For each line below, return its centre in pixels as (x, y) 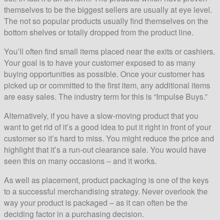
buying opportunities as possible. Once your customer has (104, 74)
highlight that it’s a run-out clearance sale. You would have (105, 149)
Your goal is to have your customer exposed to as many (100, 62)
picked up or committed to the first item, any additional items (107, 85)
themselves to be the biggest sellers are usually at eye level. (108, 9)
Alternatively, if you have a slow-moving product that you (101, 115)
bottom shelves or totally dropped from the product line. (99, 32)
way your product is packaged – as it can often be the (96, 202)
